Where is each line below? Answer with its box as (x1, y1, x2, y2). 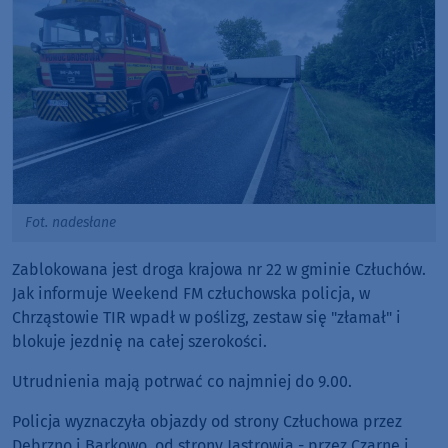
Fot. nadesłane (25, 213, 116, 231)
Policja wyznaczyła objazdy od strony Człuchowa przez (12, 412, 402, 432)
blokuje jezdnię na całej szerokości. (12, 332, 267, 352)
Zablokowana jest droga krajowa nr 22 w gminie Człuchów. (12, 260, 426, 280)
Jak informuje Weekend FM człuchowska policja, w (12, 284, 370, 304)
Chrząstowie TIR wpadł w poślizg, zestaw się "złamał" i (12, 308, 401, 328)
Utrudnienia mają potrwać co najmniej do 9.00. (12, 372, 352, 392)
